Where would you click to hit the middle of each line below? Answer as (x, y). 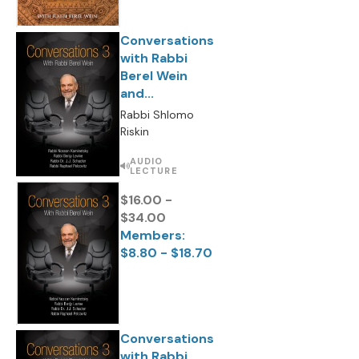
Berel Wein (154, 76)
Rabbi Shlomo (157, 115)
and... (137, 93)
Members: (153, 235)
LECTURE (153, 171)
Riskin (135, 131)
